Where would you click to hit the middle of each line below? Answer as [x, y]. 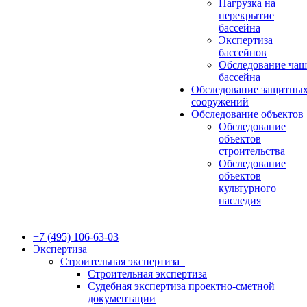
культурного [247, 188]
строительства [252, 151]
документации [122, 298]
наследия [240, 200]
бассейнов [243, 52]
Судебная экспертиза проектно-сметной [181, 286]
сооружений [220, 102]
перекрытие [246, 15]
